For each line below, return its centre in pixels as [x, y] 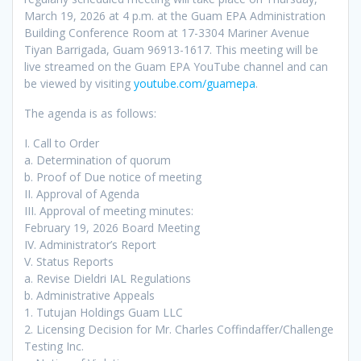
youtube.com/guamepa [195, 83]
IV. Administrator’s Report [90, 244]
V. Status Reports [69, 261]
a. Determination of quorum [98, 160]
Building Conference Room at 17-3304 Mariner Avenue [167, 32]
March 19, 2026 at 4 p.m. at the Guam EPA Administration [175, 15]
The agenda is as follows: [90, 113]
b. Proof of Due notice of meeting [113, 176]
